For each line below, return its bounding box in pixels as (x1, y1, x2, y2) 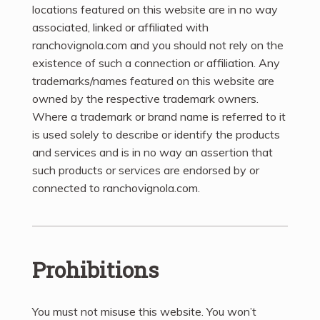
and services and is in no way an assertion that (32, 145, 273, 160)
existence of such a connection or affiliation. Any (32, 56, 280, 71)
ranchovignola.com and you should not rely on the (32, 38, 284, 53)
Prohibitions (32, 256, 159, 284)
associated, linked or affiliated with (32, 20, 209, 35)
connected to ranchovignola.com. (32, 181, 200, 196)
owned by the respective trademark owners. (32, 91, 259, 106)
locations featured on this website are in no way (32, 2, 278, 17)
